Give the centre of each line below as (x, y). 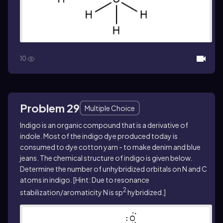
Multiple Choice (110, 108)
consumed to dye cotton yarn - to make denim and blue (110, 147)
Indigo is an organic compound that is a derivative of (104, 125)
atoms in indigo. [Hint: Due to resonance (85, 179)
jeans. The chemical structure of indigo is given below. (106, 158)
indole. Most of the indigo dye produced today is (99, 136)
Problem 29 (50, 108)
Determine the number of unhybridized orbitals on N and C (113, 168)
